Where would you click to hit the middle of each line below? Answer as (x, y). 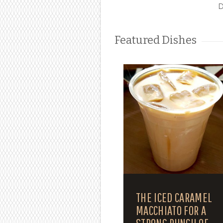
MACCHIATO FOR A (171, 210)
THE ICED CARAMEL (174, 197)
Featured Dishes (156, 40)
